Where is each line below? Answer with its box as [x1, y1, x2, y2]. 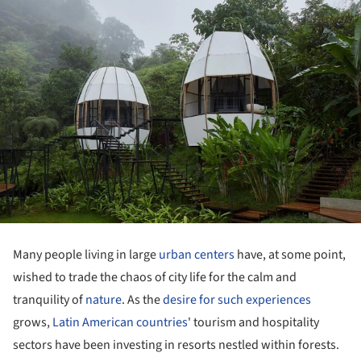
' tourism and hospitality [188, 313, 319, 332]
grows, [13, 313, 52, 332]
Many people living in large [13, 246, 159, 264]
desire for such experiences [163, 291, 311, 309]
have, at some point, [234, 246, 346, 264]
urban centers [159, 246, 234, 264]
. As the [122, 291, 163, 309]
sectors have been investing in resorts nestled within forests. [13, 336, 339, 355]
